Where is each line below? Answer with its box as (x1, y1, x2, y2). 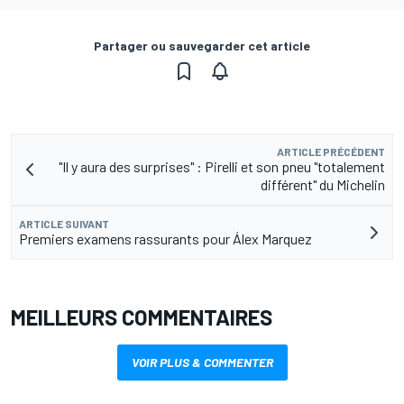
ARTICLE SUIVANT (19, 216, 109, 230)
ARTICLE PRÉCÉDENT (277, 144, 385, 158)
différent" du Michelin (261, 175, 385, 193)
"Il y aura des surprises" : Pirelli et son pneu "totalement (59, 157, 385, 175)
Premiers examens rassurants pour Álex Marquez (19, 229, 312, 247)
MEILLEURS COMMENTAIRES (11, 303, 272, 330)
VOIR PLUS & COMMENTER (131, 353, 273, 370)
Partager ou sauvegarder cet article (94, 37, 310, 53)
